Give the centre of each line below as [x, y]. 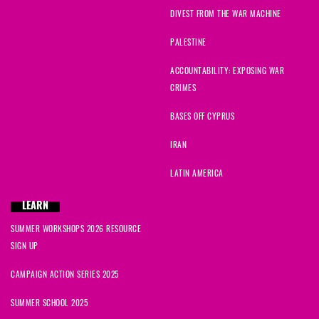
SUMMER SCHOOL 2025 [49, 303]
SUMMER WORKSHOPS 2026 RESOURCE [76, 229]
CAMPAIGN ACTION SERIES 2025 [65, 274]
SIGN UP [25, 246]
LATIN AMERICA [197, 173]
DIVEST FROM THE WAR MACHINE [226, 14]
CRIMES [183, 88]
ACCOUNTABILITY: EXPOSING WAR [227, 70]
